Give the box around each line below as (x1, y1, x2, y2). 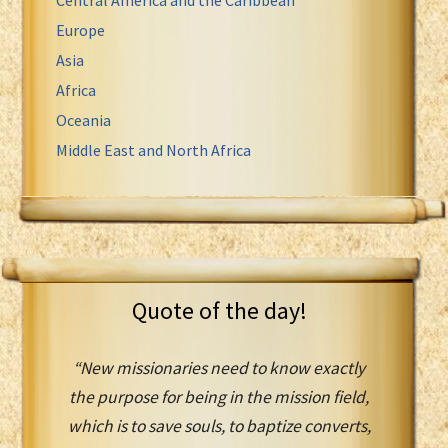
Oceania (56, 109, 111, 130)
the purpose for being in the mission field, (69, 385, 369, 408)
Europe (56, 19, 105, 40)
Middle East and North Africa (56, 139, 251, 160)
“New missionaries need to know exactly (73, 356, 365, 379)
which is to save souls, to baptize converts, (67, 414, 371, 437)
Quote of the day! (131, 294, 307, 326)
